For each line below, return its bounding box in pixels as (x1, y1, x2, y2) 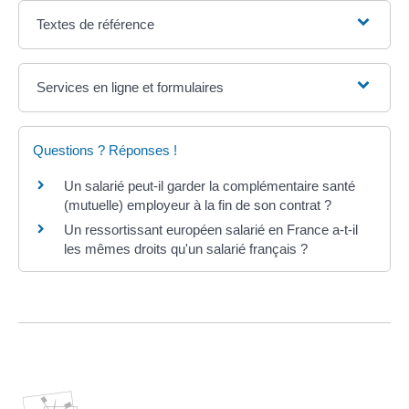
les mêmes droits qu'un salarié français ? (64, 241, 308, 257)
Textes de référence (37, 16, 155, 32)
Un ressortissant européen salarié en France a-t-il (64, 222, 358, 237)
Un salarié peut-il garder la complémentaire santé (64, 178, 355, 194)
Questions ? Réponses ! (33, 142, 177, 158)
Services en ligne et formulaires (37, 79, 225, 95)
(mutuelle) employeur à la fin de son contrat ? (64, 197, 331, 213)
